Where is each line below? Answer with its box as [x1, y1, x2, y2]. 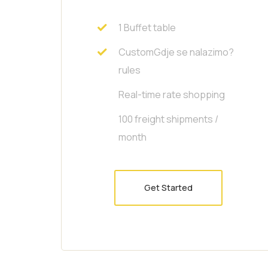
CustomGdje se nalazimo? [118, 45, 234, 59]
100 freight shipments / [118, 112, 218, 126]
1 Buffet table [118, 20, 176, 34]
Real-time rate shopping [118, 87, 225, 101]
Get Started [144, 181, 193, 193]
